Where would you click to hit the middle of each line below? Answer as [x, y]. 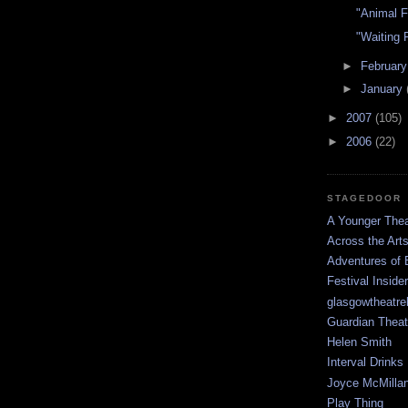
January [383, 89]
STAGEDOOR [365, 199]
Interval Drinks [365, 362]
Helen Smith [359, 342]
